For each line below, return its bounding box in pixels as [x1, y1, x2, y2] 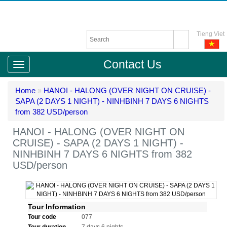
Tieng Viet [197, 30, 224, 37]
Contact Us [103, 58, 162, 71]
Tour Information [28, 203, 86, 211]
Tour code [28, 213, 56, 220]
